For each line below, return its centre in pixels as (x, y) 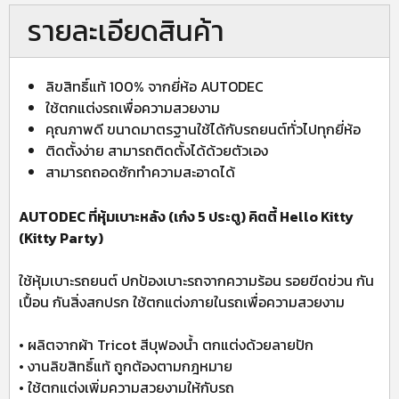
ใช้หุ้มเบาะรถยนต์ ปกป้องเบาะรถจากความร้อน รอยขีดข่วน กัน (196, 281)
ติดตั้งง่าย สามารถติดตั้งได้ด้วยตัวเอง (157, 151)
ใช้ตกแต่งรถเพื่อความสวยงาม (133, 108)
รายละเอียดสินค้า (126, 31)
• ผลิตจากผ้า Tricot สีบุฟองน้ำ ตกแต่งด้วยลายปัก (166, 345)
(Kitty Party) (61, 238)
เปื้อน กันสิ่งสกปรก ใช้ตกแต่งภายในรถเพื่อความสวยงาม (182, 302)
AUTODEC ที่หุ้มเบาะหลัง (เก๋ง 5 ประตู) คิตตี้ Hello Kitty (186, 216)
